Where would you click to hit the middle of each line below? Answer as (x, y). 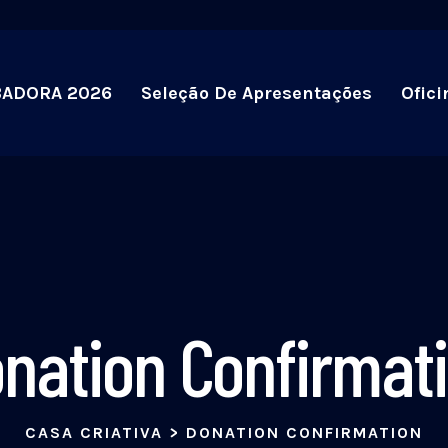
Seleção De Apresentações (256, 92)
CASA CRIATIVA (94, 432)
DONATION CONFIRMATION (304, 432)
